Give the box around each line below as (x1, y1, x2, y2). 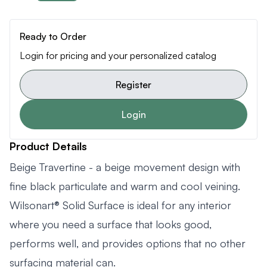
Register (116, 79, 151, 91)
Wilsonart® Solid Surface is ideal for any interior (10, 198, 231, 212)
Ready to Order (20, 30, 86, 42)
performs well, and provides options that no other (10, 237, 246, 250)
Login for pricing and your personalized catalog (20, 49, 216, 61)
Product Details (10, 139, 87, 153)
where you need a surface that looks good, (10, 218, 212, 231)
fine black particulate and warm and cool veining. (10, 179, 240, 193)
